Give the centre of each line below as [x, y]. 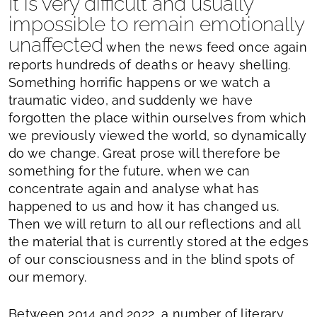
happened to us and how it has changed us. [144, 206]
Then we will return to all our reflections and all [154, 224]
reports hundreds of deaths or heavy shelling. [150, 64]
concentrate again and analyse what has [134, 188]
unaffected [56, 45]
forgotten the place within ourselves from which [158, 117]
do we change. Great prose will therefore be [144, 153]
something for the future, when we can [129, 171]
